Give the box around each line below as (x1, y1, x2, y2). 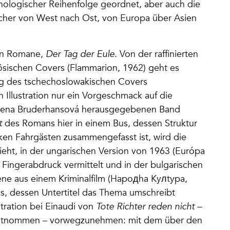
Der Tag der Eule (46, 48, 114, 60)
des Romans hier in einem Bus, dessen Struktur (2, 118, 197, 129)
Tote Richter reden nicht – (96, 201, 202, 212)
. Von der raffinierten (114, 48, 198, 60)
